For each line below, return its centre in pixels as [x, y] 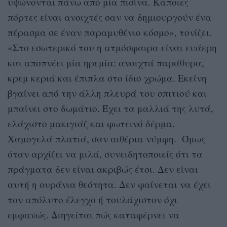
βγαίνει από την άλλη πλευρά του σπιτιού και [107, 93]
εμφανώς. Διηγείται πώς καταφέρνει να [93, 214]
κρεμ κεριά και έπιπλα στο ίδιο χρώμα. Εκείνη [107, 78]
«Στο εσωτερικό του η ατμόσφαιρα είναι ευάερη [112, 47]
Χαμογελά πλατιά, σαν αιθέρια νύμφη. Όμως [106, 138]
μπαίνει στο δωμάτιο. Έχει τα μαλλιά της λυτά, [110, 108]
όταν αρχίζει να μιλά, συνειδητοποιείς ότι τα [105, 154]
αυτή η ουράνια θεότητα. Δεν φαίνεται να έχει [109, 184]
